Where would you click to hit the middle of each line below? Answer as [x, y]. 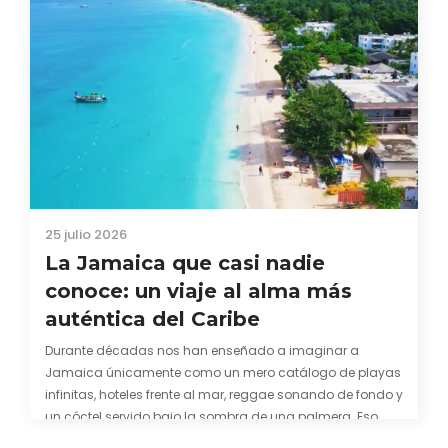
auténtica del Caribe [152, 319]
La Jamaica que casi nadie [185, 263]
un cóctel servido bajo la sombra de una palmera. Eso [211, 416]
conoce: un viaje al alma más [198, 291]
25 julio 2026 [86, 234]
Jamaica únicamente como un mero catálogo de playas [223, 372]
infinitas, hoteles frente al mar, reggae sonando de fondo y [224, 394]
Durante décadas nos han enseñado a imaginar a [202, 350]
